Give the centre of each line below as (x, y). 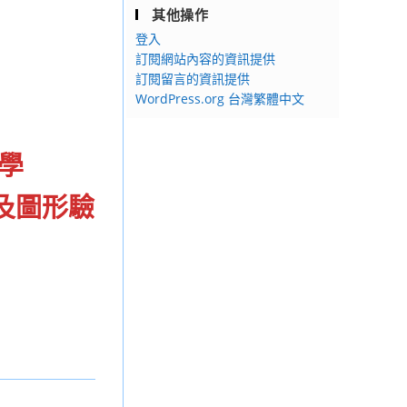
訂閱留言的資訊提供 (193, 79)
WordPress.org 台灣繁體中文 (220, 99)
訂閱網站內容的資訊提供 (205, 59)
